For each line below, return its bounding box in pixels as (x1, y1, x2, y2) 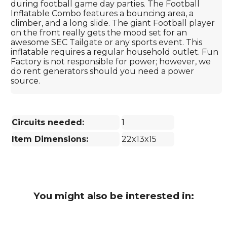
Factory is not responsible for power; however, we (11, 56, 211, 66)
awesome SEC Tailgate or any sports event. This (11, 37, 203, 47)
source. (11, 75, 41, 86)
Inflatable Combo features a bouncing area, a (11, 8, 194, 18)
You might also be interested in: (33, 190, 194, 202)
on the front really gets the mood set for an (11, 27, 187, 37)
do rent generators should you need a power (11, 66, 195, 76)
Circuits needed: (12, 117, 85, 127)
